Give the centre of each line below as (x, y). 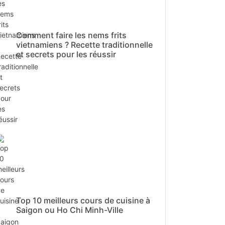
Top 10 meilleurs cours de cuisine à (83, 200)
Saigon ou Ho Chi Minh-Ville (70, 210)
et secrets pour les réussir (66, 54)
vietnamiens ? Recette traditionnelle (84, 44)
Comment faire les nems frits (71, 35)
